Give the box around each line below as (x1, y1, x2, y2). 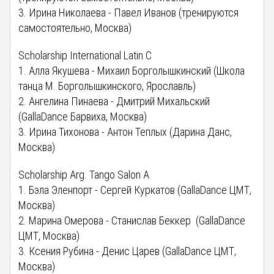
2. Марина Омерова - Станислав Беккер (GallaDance (18, 213, 246, 227)
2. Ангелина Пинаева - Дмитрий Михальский (18, 94, 213, 108)
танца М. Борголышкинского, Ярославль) (18, 79, 196, 92)
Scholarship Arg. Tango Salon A (18, 168, 150, 181)
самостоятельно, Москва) (18, 21, 137, 34)
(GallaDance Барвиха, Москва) (18, 109, 147, 123)
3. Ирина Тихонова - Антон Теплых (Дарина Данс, (18, 125, 232, 138)
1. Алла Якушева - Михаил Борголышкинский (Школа (18, 64, 245, 77)
